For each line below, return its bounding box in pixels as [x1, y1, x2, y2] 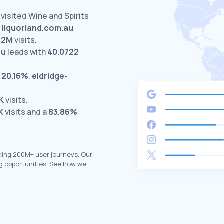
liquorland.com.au [2, 22, 73, 33]
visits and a [3, 106, 48, 117]
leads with [6, 46, 47, 57]
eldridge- [32, 70, 68, 81]
